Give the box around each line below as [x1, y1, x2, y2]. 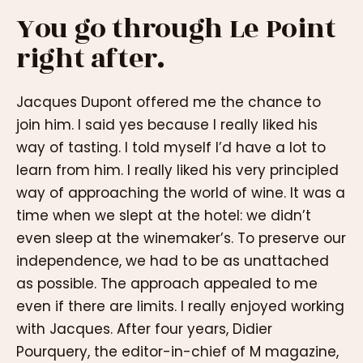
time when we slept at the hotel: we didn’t [16, 206, 311, 226]
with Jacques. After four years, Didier [16, 319, 272, 340]
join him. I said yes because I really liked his [16, 115, 318, 135]
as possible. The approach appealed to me [16, 274, 318, 294]
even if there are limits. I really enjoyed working [16, 297, 344, 317]
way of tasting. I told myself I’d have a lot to [16, 138, 326, 158]
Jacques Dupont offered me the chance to [16, 92, 321, 113]
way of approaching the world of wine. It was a [16, 183, 345, 203]
